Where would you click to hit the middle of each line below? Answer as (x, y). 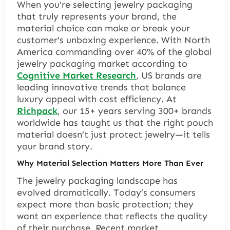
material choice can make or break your (103, 28)
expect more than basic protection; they (105, 204)
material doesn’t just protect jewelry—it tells (113, 135)
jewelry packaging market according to (102, 64)
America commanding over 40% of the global (114, 52)
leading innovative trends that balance (101, 88)
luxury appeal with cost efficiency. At (97, 99)
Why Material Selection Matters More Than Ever (110, 163)
